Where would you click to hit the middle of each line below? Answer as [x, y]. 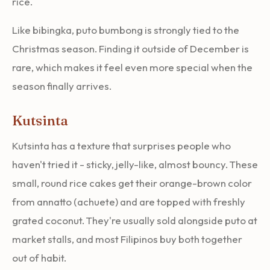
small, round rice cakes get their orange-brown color [132, 183]
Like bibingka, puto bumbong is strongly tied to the [126, 30]
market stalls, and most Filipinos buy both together [127, 239]
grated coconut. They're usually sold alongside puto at [135, 220]
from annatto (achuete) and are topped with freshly [129, 201]
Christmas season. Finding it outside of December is [130, 48]
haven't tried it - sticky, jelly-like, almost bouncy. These [135, 164]
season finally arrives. [62, 86]
